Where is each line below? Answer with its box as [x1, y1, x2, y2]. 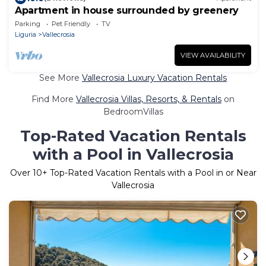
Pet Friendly [52, 19, 90, 28]
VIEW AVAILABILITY [180, 50, 245, 59]
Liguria [15, 30, 36, 39]
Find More [31, 93, 76, 104]
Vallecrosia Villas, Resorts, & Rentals [76, 93, 221, 104]
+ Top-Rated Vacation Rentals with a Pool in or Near [42, 167, 256, 178]
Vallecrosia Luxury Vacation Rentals [82, 72, 227, 83]
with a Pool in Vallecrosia [32, 144, 234, 164]
